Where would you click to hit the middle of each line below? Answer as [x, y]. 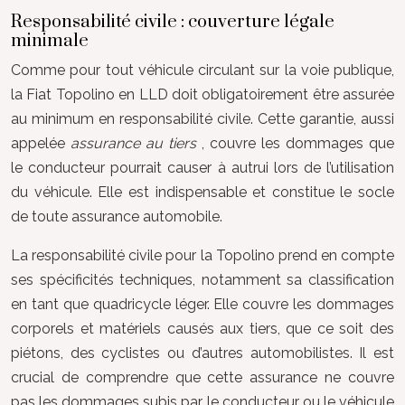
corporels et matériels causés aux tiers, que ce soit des [202, 329]
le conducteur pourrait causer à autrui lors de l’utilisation [202, 168]
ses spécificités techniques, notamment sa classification [202, 280]
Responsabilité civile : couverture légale [173, 22]
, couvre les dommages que [298, 143]
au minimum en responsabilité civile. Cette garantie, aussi [202, 119]
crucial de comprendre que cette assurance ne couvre [202, 377]
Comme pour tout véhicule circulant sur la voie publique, [202, 70]
